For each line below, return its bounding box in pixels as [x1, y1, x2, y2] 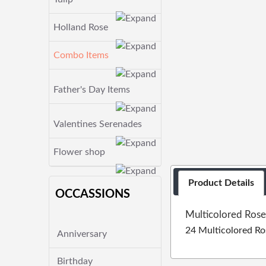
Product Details [188, 178, 255, 188]
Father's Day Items [53, 85, 130, 94]
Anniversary [57, 229, 107, 239]
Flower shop [53, 147, 105, 157]
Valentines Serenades [53, 119, 142, 129]
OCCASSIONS [55, 188, 130, 200]
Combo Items [53, 50, 109, 60]
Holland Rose [53, 23, 108, 32]
